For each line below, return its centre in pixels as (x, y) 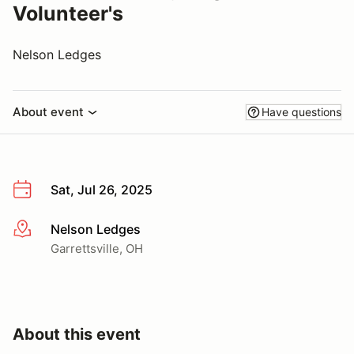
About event (48, 112)
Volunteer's (68, 13)
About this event (77, 334)
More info (41, 230)
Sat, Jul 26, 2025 (102, 190)
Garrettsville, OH (97, 248)
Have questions (301, 112)
